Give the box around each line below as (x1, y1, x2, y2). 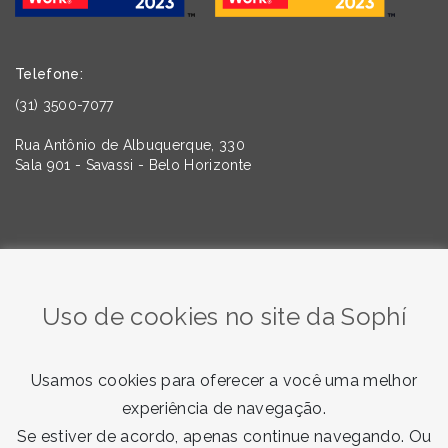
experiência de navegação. (121, 399, 326, 418)
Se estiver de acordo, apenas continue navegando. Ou (16, 427, 432, 446)
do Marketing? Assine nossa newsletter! (83, 278, 365, 295)
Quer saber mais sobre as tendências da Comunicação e (25, 256, 423, 273)
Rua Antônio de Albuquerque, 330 (15, 137, 245, 154)
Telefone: (15, 66, 83, 83)
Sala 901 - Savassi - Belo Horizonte (15, 157, 252, 174)
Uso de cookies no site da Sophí (42, 302, 406, 331)
